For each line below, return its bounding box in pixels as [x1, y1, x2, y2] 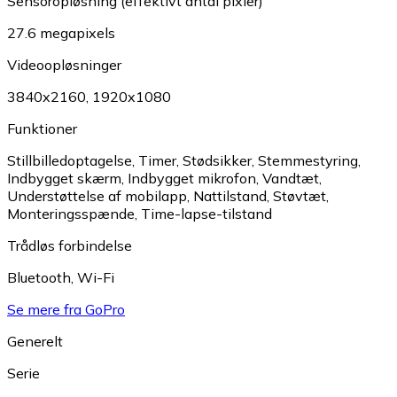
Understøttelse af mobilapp [7, 186, 187, 205]
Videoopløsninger [7, 55, 121, 74]
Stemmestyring [258, 151, 358, 169]
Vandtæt [262, 168, 319, 187]
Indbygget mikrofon [128, 168, 256, 187]
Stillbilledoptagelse [7, 151, 132, 169]
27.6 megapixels [7, 23, 115, 42]
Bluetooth [7, 268, 71, 286]
